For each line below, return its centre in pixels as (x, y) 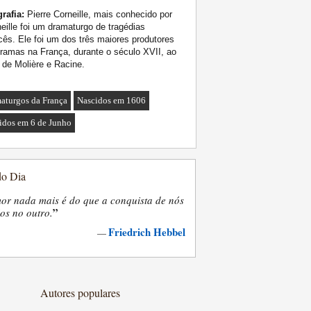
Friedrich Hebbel (147, 232)
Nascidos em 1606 (112, 101)
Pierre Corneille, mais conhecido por (98, 15)
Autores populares (80, 293)
